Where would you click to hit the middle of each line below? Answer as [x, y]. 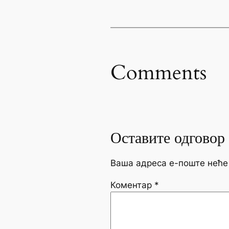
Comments [158, 73]
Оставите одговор [168, 139]
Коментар [132, 185]
